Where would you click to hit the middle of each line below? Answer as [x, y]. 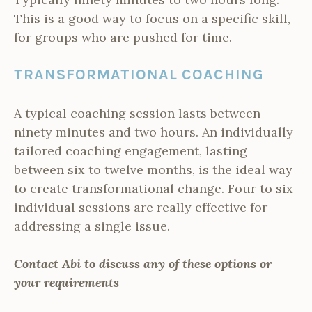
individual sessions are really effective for [141, 208]
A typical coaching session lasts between [137, 114]
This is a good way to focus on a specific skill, [152, 19]
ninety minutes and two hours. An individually [154, 132]
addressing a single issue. [92, 226]
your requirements [67, 283]
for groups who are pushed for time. [123, 38]
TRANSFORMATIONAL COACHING [139, 75]
